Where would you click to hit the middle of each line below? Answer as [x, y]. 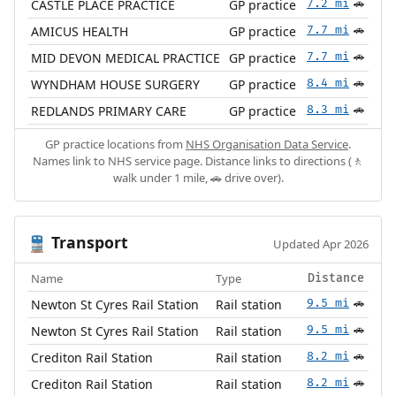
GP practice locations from [115, 144]
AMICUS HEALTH [80, 31]
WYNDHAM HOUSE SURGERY [116, 84]
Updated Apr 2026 [321, 244]
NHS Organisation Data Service [267, 144]
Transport [87, 242]
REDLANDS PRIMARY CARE [109, 110]
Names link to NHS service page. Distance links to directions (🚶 [198, 160]
